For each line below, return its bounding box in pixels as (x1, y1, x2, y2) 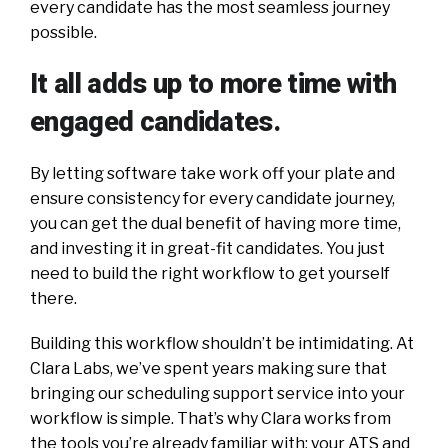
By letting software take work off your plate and (30, 163, 395, 183)
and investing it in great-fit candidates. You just (30, 238, 385, 258)
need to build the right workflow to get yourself (30, 263, 390, 283)
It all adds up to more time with (30, 67, 397, 100)
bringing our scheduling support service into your (30, 383, 405, 403)
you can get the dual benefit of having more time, (30, 213, 401, 233)
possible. (30, 22, 97, 42)
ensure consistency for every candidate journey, (30, 188, 395, 208)
